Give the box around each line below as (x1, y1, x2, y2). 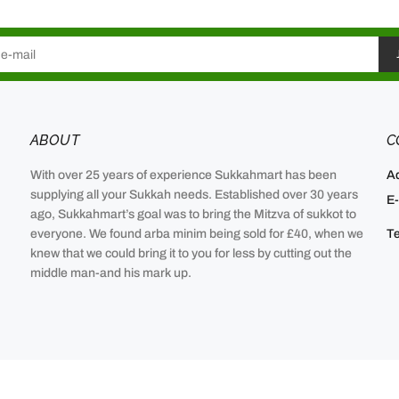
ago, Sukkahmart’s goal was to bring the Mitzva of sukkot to (29, 208, 356, 221)
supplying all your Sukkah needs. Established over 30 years (29, 188, 358, 201)
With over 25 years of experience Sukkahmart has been (29, 168, 337, 182)
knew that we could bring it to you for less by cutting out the (29, 247, 352, 260)
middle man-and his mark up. (29, 266, 191, 280)
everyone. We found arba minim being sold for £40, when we (29, 227, 363, 240)
